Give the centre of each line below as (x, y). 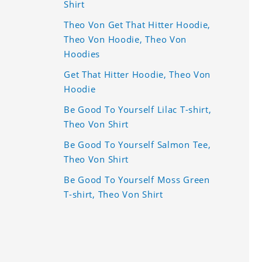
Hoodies (82, 54)
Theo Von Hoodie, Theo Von (125, 39)
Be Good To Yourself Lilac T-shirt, (138, 109)
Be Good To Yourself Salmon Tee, (137, 144)
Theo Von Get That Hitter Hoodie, (137, 24)
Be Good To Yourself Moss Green (137, 179)
